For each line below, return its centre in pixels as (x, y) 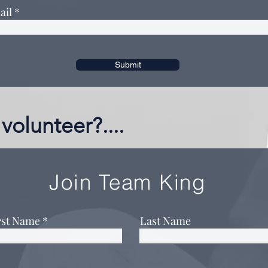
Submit (128, 65)
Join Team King (131, 182)
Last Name (165, 221)
